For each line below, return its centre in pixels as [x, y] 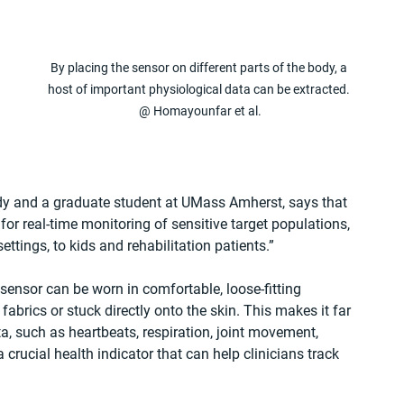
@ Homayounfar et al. [200, 110]
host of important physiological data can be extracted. [200, 89]
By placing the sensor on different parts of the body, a [200, 67]
